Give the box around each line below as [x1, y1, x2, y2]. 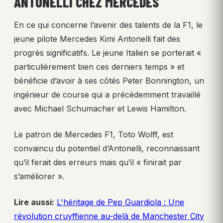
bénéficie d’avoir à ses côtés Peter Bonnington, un [14, 76, 204, 86]
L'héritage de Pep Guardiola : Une [57, 197, 184, 208]
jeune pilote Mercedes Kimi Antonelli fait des [14, 34, 180, 44]
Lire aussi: [14, 197, 54, 208]
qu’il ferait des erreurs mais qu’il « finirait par [14, 157, 182, 168]
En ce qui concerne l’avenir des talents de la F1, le [14, 20, 203, 30]
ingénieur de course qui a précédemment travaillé [14, 90, 201, 100]
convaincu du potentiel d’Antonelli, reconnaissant [14, 143, 200, 154]
